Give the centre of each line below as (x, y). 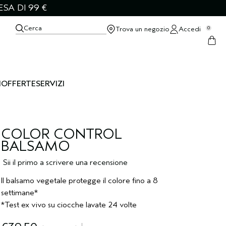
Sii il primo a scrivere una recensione (65, 162)
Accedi (190, 29)
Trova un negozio (143, 29)
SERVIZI (50, 84)
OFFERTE (18, 84)
